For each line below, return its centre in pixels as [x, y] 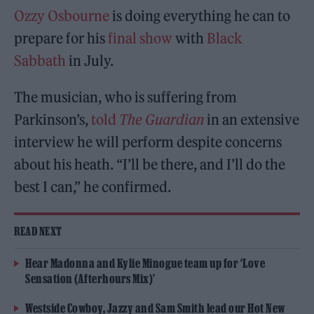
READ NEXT [38, 231]
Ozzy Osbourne [62, 15]
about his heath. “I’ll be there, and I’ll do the [150, 164]
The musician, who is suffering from [126, 97]
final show [141, 38]
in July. [90, 60]
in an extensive [252, 119]
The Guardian [162, 119]
